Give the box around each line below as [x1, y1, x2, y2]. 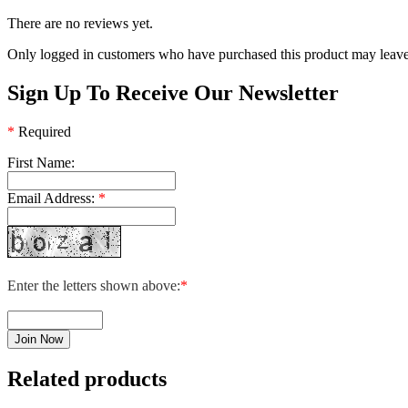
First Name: [7, 155, 75, 171]
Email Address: [7, 190, 95, 207]
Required [18, 124, 71, 140]
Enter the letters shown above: [7, 278, 180, 294]
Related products [7, 367, 167, 392]
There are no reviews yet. [7, 15, 153, 32]
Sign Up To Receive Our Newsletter [7, 81, 339, 106]
